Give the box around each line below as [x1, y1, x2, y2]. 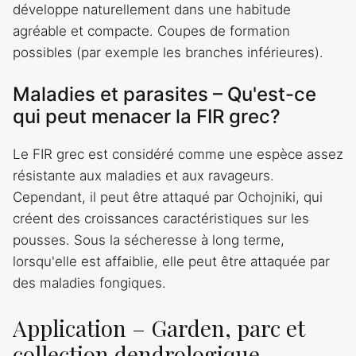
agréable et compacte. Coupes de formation [13, 22, 290, 39]
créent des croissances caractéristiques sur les [13, 211, 309, 227]
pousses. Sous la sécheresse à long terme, [13, 232, 284, 249]
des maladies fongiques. [13, 275, 166, 292]
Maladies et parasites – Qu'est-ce [13, 83, 316, 106]
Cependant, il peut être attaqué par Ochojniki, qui [13, 189, 323, 206]
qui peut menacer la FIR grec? [13, 105, 281, 129]
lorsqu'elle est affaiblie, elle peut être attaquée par [13, 253, 330, 270]
